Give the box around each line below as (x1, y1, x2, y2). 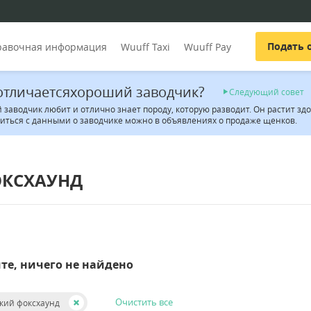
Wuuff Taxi (121, 40, 170, 53)
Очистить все (115, 296, 173, 309)
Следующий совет (229, 86, 304, 98)
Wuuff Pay (184, 40, 231, 53)
